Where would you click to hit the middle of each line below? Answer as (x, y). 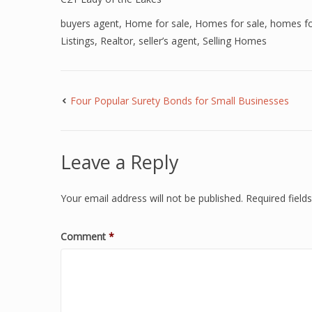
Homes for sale (230, 23)
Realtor (117, 41)
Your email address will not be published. (152, 198)
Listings (78, 41)
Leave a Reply (120, 162)
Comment (85, 236)
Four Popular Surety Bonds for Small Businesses (180, 101)
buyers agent (90, 23)
